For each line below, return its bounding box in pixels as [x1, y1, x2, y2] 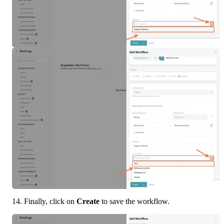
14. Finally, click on [12, 196, 76, 205]
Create [76, 196, 99, 205]
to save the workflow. [99, 196, 169, 205]
